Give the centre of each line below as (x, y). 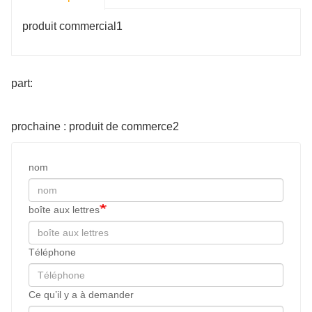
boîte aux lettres (64, 209)
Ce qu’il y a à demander (81, 294)
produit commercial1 (72, 26)
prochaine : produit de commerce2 (95, 126)
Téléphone (52, 252)
